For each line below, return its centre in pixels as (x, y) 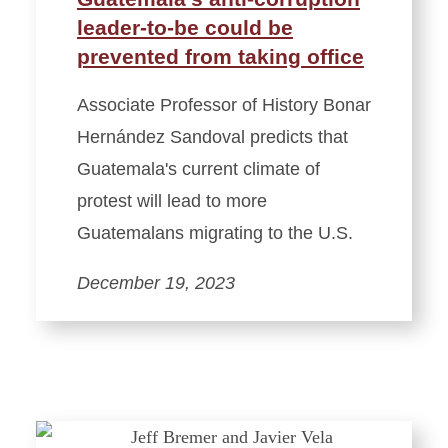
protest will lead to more (172, 201)
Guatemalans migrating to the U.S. (215, 233)
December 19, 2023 (156, 283)
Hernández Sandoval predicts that (212, 137)
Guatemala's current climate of (198, 169)
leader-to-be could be (185, 28)
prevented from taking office (220, 57)
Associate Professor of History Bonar (224, 105)
